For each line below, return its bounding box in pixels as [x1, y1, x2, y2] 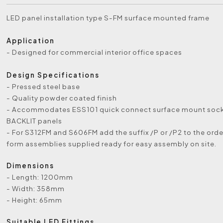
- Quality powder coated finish [6, 94, 117, 102]
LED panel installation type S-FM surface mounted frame [6, 13, 210, 22]
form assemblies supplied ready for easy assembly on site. [6, 139, 217, 148]
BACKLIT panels [6, 116, 63, 125]
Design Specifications [6, 71, 100, 79]
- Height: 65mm [6, 196, 63, 204]
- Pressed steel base [6, 82, 81, 91]
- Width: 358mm [6, 184, 65, 193]
